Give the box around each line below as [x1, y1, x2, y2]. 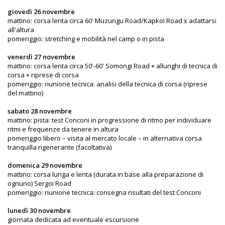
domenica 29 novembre [8, 161, 82, 170]
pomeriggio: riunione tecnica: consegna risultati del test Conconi [8, 188, 201, 197]
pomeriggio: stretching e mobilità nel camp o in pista [8, 34, 164, 44]
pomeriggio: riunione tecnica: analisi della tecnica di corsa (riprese [8, 79, 207, 89]
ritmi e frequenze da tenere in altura [8, 125, 119, 134]
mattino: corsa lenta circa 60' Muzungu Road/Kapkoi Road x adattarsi [8, 16, 216, 26]
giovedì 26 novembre [8, 7, 75, 17]
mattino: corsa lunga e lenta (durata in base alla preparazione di [8, 170, 203, 179]
